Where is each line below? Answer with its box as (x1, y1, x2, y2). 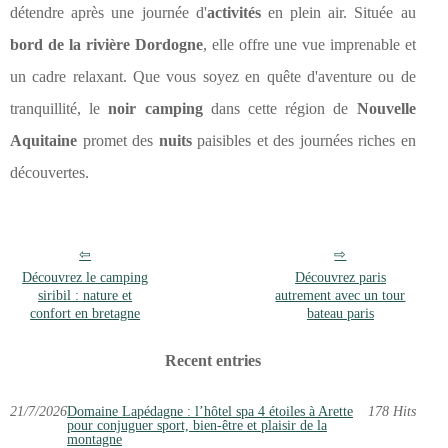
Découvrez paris (294, 269, 386, 286)
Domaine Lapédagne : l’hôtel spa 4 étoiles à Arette (67, 403, 353, 420)
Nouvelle (356, 100, 416, 118)
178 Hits (367, 403, 416, 420)
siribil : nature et (38, 287, 133, 304)
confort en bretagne (30, 305, 141, 322)
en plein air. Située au (260, 4, 416, 22)
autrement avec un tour (275, 287, 406, 304)
